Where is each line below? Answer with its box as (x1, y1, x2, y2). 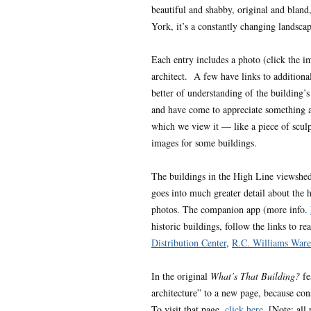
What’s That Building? (210, 269, 303, 283)
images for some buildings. (151, 135, 257, 149)
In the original (151, 269, 210, 283)
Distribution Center (151, 235, 226, 249)
